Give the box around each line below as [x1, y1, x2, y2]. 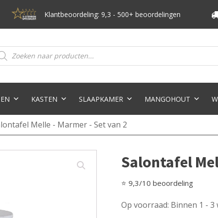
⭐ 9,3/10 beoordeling [121, 178, 193, 188]
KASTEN [31, 94, 57, 104]
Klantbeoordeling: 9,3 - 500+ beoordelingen [44, 9, 181, 19]
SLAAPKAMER [78, 94, 123, 104]
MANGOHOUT [144, 94, 190, 104]
